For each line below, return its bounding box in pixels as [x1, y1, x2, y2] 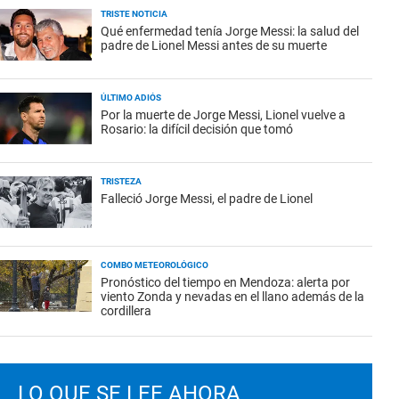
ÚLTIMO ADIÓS [101, 93, 161, 102]
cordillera [101, 304, 151, 318]
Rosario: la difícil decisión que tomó [101, 122, 293, 136]
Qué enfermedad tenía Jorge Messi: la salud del [101, 24, 359, 38]
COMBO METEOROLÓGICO [101, 260, 208, 270]
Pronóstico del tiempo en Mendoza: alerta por [101, 275, 350, 289]
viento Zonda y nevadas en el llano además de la [101, 289, 364, 304]
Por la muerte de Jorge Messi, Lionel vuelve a [101, 108, 346, 122]
